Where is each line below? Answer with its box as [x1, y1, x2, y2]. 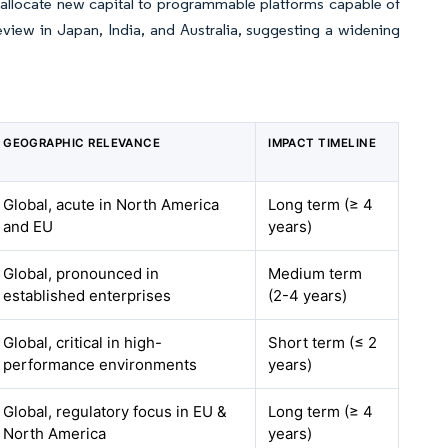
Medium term [268, 264, 363, 283]
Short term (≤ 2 [268, 333, 378, 352]
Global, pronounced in [3, 264, 160, 283]
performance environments [3, 355, 198, 374]
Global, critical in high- [3, 333, 163, 352]
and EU [3, 217, 54, 236]
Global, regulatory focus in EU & [3, 402, 228, 421]
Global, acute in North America [3, 195, 220, 214]
